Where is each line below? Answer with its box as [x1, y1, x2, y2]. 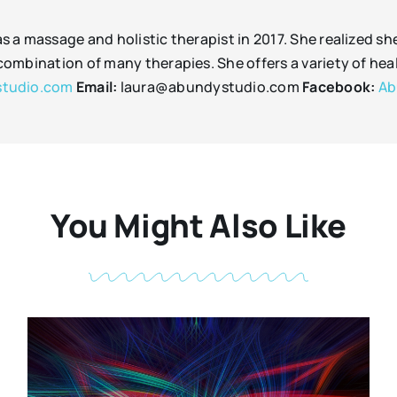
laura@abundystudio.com [120, 77, 303, 97]
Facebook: [302, 77, 378, 97]
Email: [75, 77, 121, 97]
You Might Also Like [50, 204, 347, 248]
